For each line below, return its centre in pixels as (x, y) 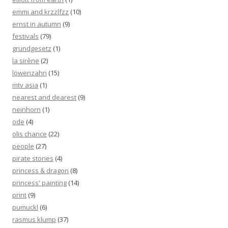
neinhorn (26, 109)
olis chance (30, 134)
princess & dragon (40, 170)
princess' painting (39, 183)
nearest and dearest (44, 97)
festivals (25, 36)
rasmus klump (34, 219)
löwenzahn (30, 73)
